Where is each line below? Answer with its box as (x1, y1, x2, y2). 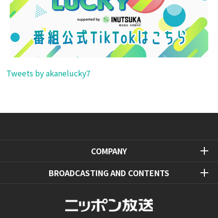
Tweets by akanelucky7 (6, 67, 91, 79)
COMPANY (91, 145, 127, 157)
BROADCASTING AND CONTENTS (49, 166, 169, 179)
